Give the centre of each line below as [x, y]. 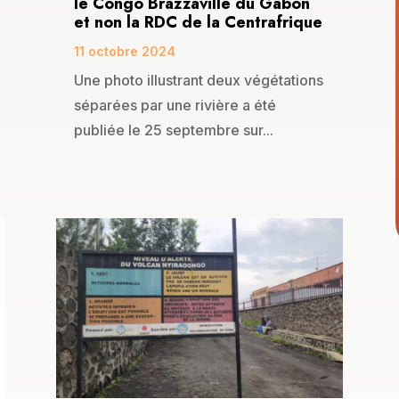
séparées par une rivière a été [175, 106]
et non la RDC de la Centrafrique [198, 23]
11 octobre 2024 [124, 52]
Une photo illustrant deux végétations [198, 81]
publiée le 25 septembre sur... [173, 130]
